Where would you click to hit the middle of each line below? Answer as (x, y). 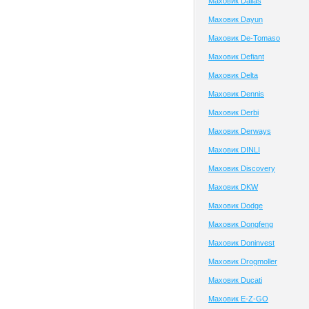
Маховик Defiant (236, 57)
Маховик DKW (233, 187)
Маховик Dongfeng (241, 224)
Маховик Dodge (236, 206)
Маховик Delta (233, 75)
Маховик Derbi (233, 112)
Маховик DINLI (234, 150)
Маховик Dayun (236, 19)
